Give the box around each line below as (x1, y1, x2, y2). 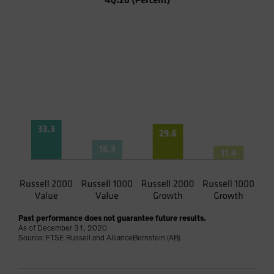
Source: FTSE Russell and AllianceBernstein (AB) (18, 234, 180, 243)
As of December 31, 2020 (18, 224, 109, 233)
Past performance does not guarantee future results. (18, 215, 206, 223)
